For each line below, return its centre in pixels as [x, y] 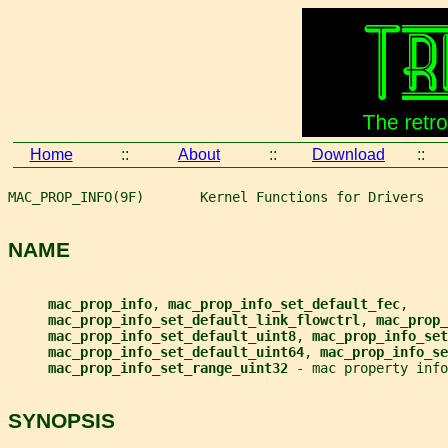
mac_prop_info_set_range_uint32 [172, 367]
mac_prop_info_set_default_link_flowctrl [204, 319]
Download [348, 154]
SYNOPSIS [61, 421]
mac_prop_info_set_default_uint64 [176, 351]
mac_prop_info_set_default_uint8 [172, 335]
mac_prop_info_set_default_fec [284, 303]
